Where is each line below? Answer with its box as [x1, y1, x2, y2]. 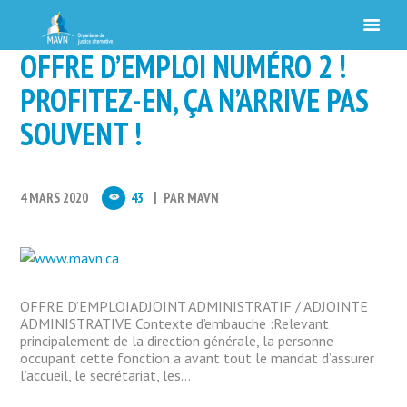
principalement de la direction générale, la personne [20, 332, 334, 351]
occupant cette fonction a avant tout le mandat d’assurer [20, 349, 375, 368]
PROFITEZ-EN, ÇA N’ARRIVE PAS [20, 80, 370, 120]
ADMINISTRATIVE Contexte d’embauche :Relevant [20, 314, 330, 333]
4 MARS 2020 [20, 189, 89, 207]
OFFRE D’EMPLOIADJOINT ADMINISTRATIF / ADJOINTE [20, 297, 369, 316]
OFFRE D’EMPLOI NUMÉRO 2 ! [20, 46, 347, 86]
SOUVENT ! [20, 114, 143, 154]
